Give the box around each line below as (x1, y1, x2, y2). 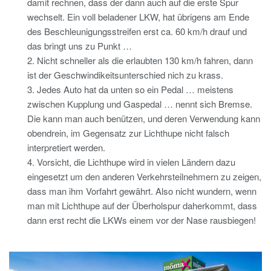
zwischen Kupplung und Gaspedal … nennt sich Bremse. (27, 97, 252, 111)
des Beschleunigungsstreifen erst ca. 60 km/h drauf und (27, 25, 247, 38)
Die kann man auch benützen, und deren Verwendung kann (27, 112, 260, 125)
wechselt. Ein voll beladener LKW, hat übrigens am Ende (27, 10, 249, 24)
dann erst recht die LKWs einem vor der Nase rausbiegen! (27, 214, 256, 227)
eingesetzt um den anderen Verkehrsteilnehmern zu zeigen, (27, 170, 261, 183)
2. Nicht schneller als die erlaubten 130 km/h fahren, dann (27, 54, 253, 67)
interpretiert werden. (27, 141, 105, 154)
